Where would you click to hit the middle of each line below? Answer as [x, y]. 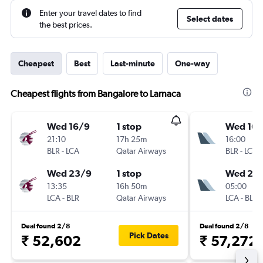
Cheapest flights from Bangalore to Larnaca [96, 94]
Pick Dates [149, 235]
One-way [193, 63]
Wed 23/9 [69, 173]
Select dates [210, 19]
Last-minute [133, 63]
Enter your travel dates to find [90, 13]
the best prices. [66, 25]
